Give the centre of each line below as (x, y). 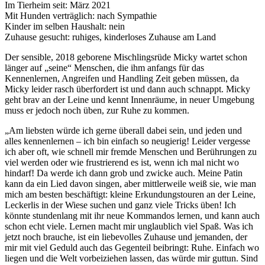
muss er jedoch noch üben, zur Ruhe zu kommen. (97, 110)
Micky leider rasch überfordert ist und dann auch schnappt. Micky (127, 89)
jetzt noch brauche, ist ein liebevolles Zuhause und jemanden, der (126, 237)
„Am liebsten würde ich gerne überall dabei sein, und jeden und (123, 130)
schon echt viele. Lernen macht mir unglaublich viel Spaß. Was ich (129, 226)
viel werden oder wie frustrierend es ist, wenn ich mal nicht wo (122, 162)
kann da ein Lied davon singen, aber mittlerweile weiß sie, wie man (130, 183)
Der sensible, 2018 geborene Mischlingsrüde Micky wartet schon (126, 57)
